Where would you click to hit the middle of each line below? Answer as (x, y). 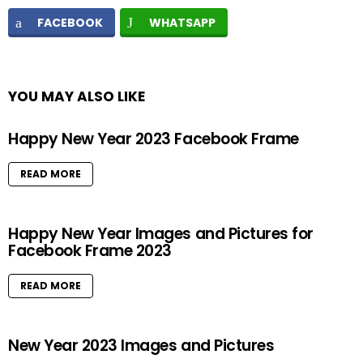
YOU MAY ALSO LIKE (77, 96)
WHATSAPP (182, 23)
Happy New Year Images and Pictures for (161, 234)
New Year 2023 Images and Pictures (141, 346)
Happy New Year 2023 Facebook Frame (154, 139)
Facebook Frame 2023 (90, 251)
